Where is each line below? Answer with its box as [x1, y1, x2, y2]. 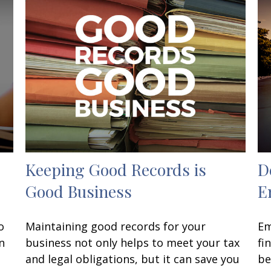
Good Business [25, 180, 132, 203]
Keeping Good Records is [25, 158, 207, 181]
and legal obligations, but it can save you [25, 252, 240, 267]
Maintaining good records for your [25, 219, 206, 234]
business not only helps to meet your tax [25, 235, 240, 250]
